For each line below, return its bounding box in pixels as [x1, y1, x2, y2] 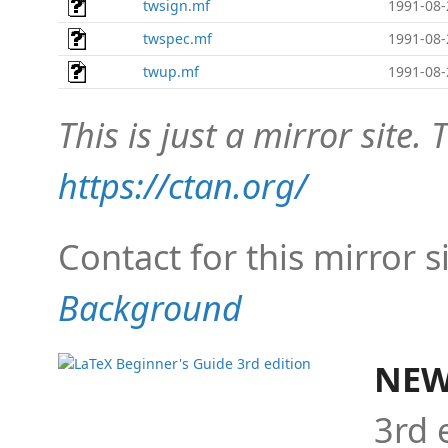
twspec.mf [143, 29, 212, 48]
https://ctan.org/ [58, 162, 307, 209]
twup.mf [143, 62, 199, 81]
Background [58, 284, 242, 331]
